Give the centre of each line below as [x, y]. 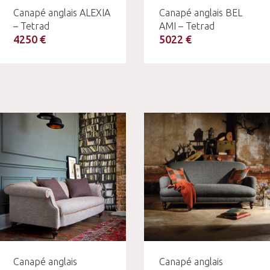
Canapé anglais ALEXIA [61, 13]
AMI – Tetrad [187, 26]
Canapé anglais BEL [201, 13]
